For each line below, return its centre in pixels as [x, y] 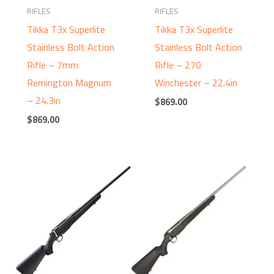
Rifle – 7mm [52, 65]
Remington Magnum [69, 82]
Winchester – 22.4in [196, 82]
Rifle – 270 [178, 65]
